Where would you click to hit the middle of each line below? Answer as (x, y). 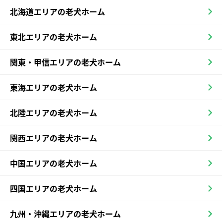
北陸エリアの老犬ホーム (54, 113)
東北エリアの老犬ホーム (54, 37)
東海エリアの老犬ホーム (54, 88)
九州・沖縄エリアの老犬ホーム (65, 214)
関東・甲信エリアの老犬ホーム (65, 62)
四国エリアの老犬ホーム (54, 189)
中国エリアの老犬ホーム (54, 164)
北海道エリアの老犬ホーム (57, 12)
